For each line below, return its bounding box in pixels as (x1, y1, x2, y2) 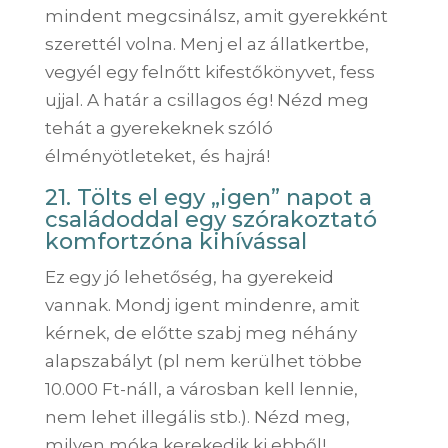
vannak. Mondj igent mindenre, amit (44, 294, 360, 315)
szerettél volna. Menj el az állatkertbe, (44, 33, 369, 54)
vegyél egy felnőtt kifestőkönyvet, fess (44, 61, 375, 82)
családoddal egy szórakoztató (44, 205, 377, 233)
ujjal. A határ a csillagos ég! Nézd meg (44, 89, 369, 110)
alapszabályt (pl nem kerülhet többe (44, 350, 362, 371)
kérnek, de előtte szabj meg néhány (44, 322, 357, 343)
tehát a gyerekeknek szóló (44, 117, 273, 138)
